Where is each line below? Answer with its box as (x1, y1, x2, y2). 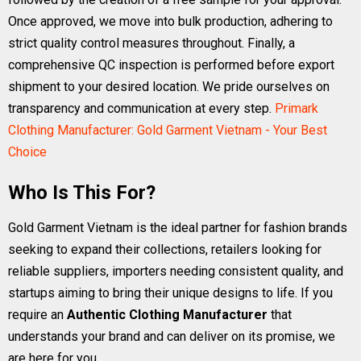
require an (8, 307, 67, 322)
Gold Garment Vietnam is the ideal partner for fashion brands (8, 220, 347, 235)
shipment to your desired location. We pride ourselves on (8, 79, 330, 94)
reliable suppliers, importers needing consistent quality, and (8, 263, 343, 279)
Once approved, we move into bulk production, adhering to (8, 14, 333, 29)
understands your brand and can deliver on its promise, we (8, 329, 335, 344)
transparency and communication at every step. (8, 101, 275, 116)
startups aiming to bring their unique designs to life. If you (8, 285, 333, 301)
